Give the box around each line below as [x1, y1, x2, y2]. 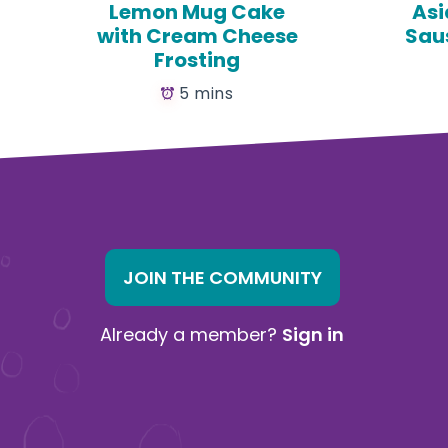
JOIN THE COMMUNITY [122, 264, 322, 290]
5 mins [179, 82, 233, 104]
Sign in [282, 322, 345, 348]
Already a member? [100, 322, 283, 348]
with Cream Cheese [96, 21, 298, 50]
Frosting [154, 45, 240, 74]
